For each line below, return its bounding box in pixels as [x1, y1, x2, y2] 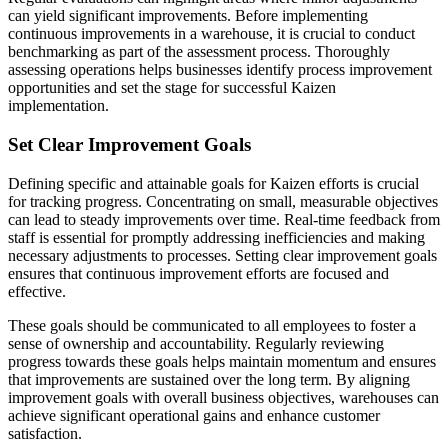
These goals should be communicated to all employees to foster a [8, 316, 416, 334]
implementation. [8, 97, 109, 115]
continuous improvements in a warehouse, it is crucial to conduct [8, 25, 415, 43]
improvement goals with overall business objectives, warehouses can [8, 388, 439, 406]
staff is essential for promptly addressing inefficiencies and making [8, 228, 425, 246]
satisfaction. [8, 424, 82, 442]
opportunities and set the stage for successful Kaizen [8, 79, 336, 97]
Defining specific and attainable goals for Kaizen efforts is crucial [8, 174, 419, 192]
